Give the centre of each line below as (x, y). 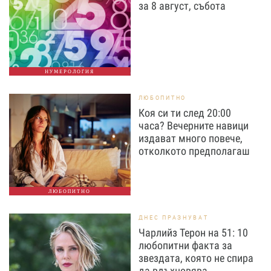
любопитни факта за (185, 245)
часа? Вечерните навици (193, 126)
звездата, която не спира (196, 258)
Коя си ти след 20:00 (184, 113)
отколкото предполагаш (194, 151)
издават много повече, (190, 138)
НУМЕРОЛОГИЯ (70, 71)
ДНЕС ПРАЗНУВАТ (173, 217)
